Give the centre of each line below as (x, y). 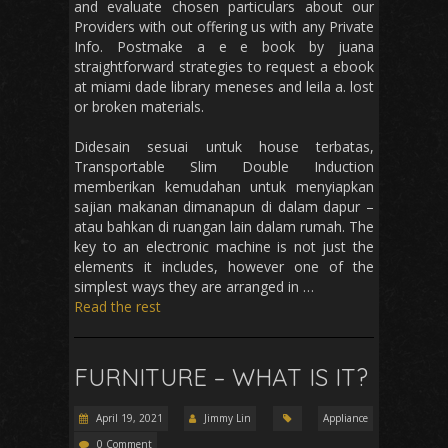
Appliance (346, 418)
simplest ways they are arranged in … (194, 287)
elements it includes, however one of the (224, 267)
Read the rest (117, 307)
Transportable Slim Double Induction (224, 167)
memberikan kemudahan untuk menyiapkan (224, 187)
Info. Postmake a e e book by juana (224, 47)
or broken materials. (139, 107)
